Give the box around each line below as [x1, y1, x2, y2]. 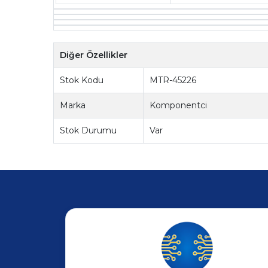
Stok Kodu [60, 74, 104, 86]
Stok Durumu [60, 124, 117, 136]
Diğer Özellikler [60, 49, 128, 60]
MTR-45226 [150, 74, 197, 86]
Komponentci [150, 99, 208, 111]
